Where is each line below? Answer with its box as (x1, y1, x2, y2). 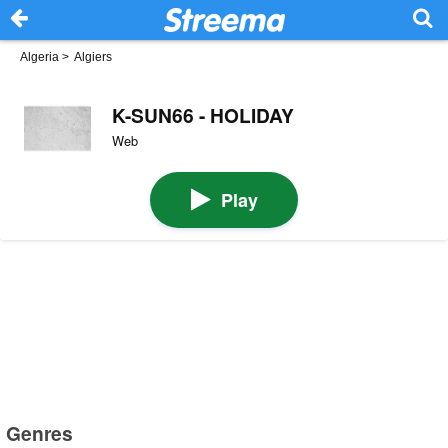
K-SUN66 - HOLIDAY (111, 100, 294, 129)
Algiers (74, 50, 112, 64)
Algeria (20, 50, 59, 64)
